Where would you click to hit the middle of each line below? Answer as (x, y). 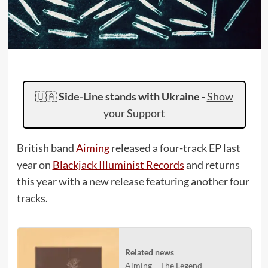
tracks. (32, 198)
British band (46, 148)
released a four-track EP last (175, 148)
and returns (212, 165)
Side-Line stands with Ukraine (129, 96)
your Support (134, 113)
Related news (149, 252)
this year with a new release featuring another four (133, 181)
